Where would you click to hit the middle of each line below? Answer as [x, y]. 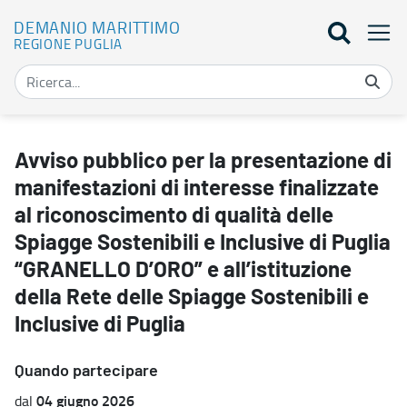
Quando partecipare [86, 371]
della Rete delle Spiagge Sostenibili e [192, 298]
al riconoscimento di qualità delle [174, 216]
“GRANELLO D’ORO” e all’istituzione [183, 270]
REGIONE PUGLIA [69, 44]
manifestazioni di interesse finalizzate [197, 189]
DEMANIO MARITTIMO [97, 27]
